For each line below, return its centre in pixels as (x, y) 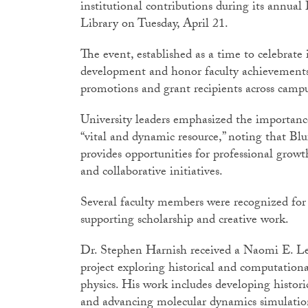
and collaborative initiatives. (155, 173)
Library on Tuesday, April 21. (157, 25)
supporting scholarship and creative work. (186, 221)
